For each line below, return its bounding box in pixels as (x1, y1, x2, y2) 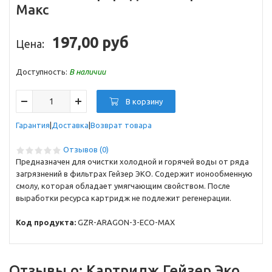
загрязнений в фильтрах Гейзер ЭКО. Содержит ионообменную (16, 169, 253, 178)
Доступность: (16, 67, 69, 76)
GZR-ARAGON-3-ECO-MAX (76, 218, 175, 226)
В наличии (69, 67, 106, 76)
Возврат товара (90, 121, 152, 129)
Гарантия (16, 121, 50, 129)
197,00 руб (52, 34, 129, 51)
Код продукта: (16, 218, 76, 226)
